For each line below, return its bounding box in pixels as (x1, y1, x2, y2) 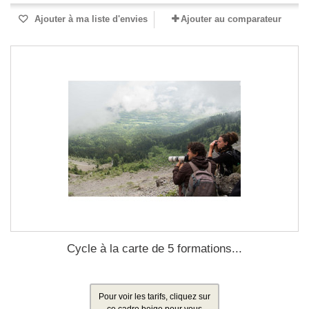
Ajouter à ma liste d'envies (32, 14, 148, 24)
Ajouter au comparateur (181, 14, 281, 24)
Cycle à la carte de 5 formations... (67, 242, 242, 255)
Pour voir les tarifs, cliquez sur (99, 292, 210, 301)
